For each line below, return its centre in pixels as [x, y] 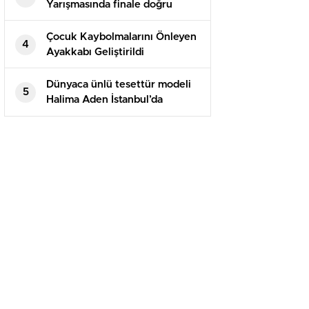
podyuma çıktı [81, 115]
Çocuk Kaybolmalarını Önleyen [121, 37]
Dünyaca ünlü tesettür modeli [119, 85]
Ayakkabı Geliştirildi [95, 52]
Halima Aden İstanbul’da [104, 100]
